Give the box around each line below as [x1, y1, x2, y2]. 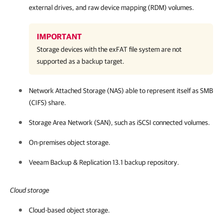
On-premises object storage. [29, 138, 111, 146]
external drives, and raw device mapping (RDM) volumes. [29, 3, 194, 11]
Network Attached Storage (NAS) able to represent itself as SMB [29, 87, 213, 95]
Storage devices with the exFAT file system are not [37, 45, 182, 53]
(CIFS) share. [29, 99, 66, 107]
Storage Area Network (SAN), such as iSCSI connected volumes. [29, 118, 210, 126]
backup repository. [123, 158, 179, 166]
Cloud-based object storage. [29, 206, 110, 214]
